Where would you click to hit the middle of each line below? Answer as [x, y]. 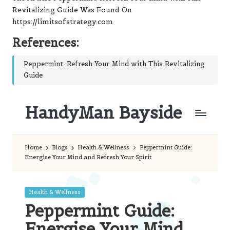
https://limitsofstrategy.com [63, 22]
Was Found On [105, 10]
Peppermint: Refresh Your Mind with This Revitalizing [114, 64]
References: [46, 42]
